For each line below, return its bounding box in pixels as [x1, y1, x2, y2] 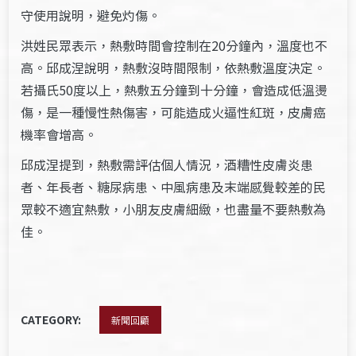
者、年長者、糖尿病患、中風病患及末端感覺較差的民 [21, 177, 327, 196]
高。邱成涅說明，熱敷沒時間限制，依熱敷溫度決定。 [21, 58, 327, 77]
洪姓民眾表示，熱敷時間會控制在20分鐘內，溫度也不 [21, 36, 328, 55]
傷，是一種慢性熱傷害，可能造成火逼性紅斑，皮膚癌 [21, 103, 327, 122]
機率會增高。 [21, 125, 98, 144]
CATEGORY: [21, 311, 84, 327]
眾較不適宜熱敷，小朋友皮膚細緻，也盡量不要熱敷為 [21, 199, 327, 219]
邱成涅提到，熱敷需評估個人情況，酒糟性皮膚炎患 [21, 155, 314, 174]
